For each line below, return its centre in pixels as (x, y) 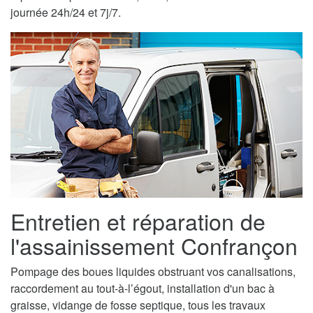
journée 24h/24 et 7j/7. (66, 13)
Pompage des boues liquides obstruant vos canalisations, (153, 271)
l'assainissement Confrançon (154, 245)
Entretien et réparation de (138, 220)
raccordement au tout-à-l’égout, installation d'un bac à (143, 288)
